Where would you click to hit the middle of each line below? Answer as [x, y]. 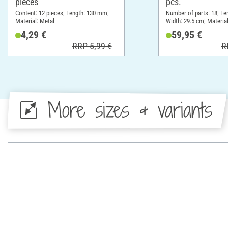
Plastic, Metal [184, 29]
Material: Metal [35, 21]
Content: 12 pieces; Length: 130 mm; [62, 13]
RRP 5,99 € [92, 46]
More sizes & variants [130, 110]
